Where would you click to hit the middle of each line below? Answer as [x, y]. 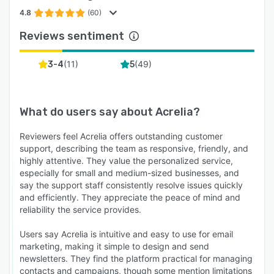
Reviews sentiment [72, 36]
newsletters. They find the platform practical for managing [136, 258]
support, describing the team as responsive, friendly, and [134, 148]
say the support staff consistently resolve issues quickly [131, 185]
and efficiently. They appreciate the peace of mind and [130, 197]
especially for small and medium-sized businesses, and [129, 172]
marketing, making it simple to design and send [114, 246]
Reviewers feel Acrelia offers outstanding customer [121, 136]
